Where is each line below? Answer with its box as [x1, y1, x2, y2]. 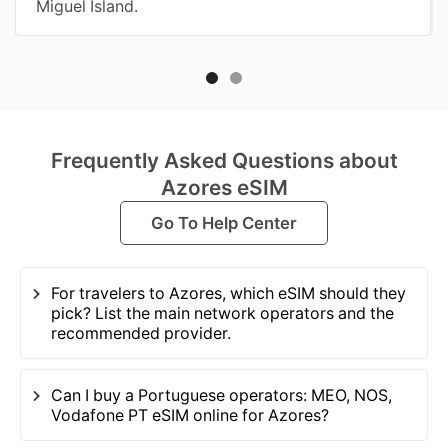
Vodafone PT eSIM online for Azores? [51, 405, 329, 426]
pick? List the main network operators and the [51, 303, 394, 324]
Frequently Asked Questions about [50, 147, 398, 175]
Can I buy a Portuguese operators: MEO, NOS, [51, 385, 392, 406]
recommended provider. [51, 323, 231, 344]
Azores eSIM [160, 174, 288, 202]
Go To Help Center [151, 212, 297, 235]
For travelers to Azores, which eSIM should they [51, 283, 406, 304]
